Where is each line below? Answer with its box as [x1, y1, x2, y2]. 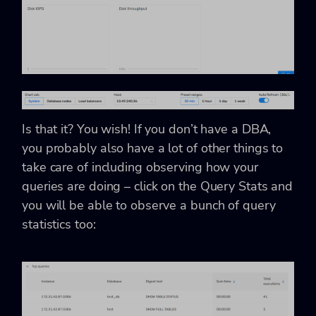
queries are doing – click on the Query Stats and [22, 177, 293, 195]
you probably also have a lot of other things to [22, 139, 284, 157]
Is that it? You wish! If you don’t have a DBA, [22, 120, 272, 138]
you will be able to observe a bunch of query [22, 196, 276, 214]
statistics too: [22, 215, 96, 233]
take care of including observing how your [22, 158, 258, 176]
